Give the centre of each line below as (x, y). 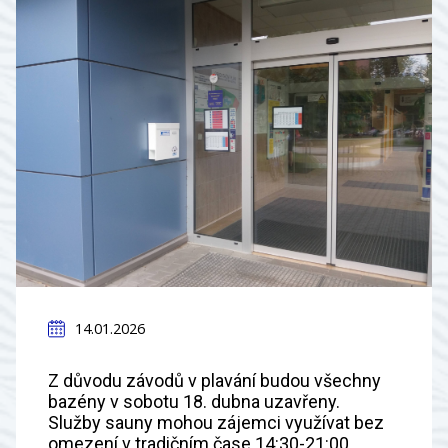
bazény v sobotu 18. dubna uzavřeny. (194, 402)
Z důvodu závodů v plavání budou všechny (214, 381)
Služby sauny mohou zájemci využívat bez (216, 423)
